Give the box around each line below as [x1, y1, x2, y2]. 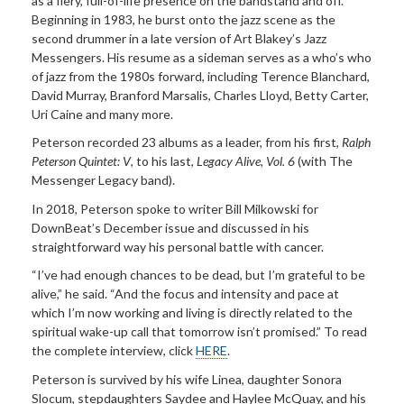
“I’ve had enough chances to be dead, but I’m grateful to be [32, 267, 365, 283]
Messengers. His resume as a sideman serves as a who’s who [32, 49, 372, 65]
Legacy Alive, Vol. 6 [197, 153, 295, 170]
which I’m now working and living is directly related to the [32, 305, 353, 321]
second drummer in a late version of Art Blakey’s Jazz [32, 30, 326, 46]
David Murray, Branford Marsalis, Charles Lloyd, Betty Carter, [32, 87, 369, 103]
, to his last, [131, 153, 197, 170]
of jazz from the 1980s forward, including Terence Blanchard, [32, 68, 370, 84]
